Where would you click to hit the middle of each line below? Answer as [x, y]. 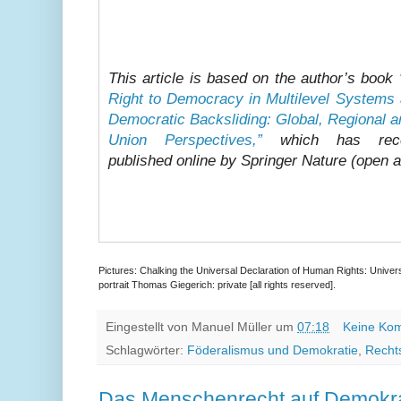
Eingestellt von [149, 327]
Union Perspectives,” [185, 140]
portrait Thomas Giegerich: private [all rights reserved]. [217, 284]
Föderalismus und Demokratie [273, 351]
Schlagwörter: [146, 351]
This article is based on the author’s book [254, 78]
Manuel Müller [232, 327]
